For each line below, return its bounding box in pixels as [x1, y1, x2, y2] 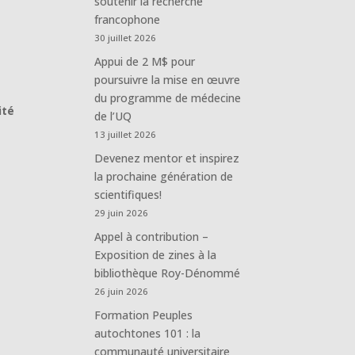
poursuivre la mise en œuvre [94, 71, 241, 87]
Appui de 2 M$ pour [94, 53, 196, 69]
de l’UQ [94, 108, 132, 124]
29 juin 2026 [94, 206, 149, 219]
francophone [94, 11, 161, 27]
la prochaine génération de [94, 168, 234, 184]
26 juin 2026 [94, 284, 149, 297]
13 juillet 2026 [94, 128, 157, 140]
